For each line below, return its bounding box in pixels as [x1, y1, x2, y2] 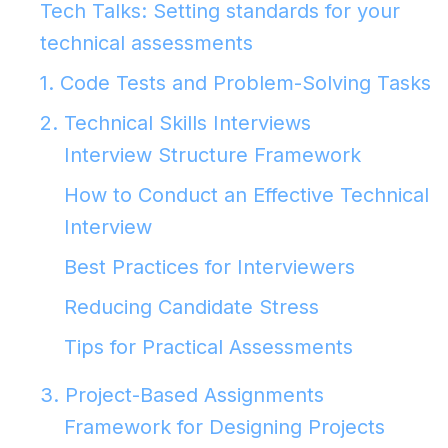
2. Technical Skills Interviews [40, 111, 311, 135]
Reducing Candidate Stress [64, 295, 319, 319]
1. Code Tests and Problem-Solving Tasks [40, 71, 431, 95]
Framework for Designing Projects [64, 415, 385, 439]
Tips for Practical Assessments [64, 335, 353, 359]
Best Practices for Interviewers [64, 255, 355, 279]
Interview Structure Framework [64, 143, 361, 167]
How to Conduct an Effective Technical [64, 183, 429, 207]
